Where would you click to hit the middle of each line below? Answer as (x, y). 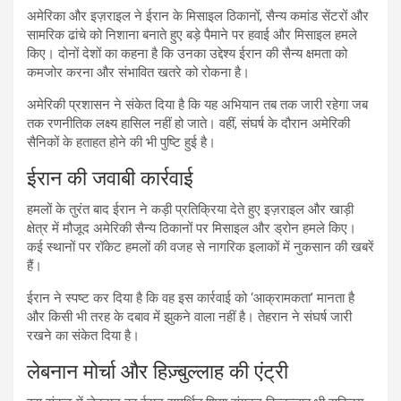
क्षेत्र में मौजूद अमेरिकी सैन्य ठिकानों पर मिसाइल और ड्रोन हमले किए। (192, 228)
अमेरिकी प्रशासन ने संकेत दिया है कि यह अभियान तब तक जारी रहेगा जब (197, 104)
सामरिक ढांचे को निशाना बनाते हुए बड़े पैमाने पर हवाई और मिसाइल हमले (192, 34)
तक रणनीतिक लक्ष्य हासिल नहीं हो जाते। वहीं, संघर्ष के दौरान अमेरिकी (188, 123)
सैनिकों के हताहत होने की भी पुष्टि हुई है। (121, 142)
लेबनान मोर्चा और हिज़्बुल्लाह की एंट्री (158, 371)
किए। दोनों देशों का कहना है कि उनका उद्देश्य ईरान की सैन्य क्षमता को (187, 53)
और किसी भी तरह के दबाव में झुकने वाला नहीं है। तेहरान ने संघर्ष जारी (189, 316)
